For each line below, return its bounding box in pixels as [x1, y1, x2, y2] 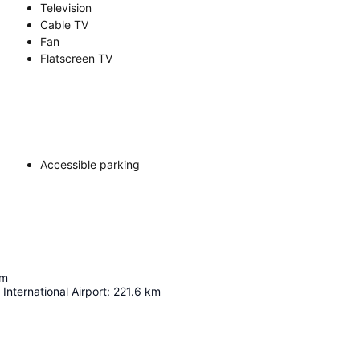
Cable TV [40, 18, 88, 31]
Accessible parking [40, 157, 140, 171]
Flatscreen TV [40, 51, 112, 65]
